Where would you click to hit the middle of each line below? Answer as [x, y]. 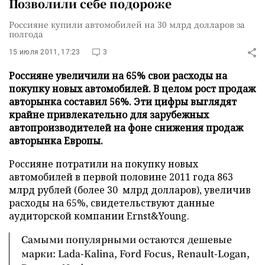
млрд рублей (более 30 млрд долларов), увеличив [130, 190]
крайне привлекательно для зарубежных [109, 115]
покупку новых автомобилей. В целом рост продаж [132, 89]
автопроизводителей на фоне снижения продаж [126, 128]
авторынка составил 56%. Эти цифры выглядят [123, 102]
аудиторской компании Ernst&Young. [99, 216]
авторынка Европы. [56, 141]
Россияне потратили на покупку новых [104, 164]
